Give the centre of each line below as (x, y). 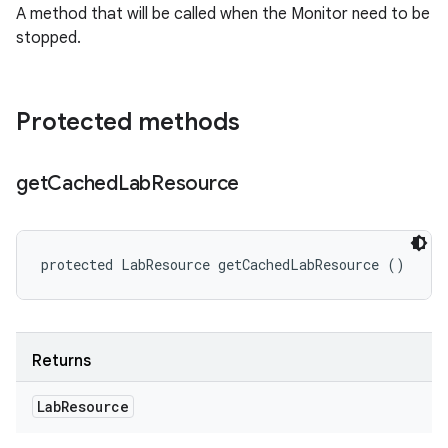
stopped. (48, 38)
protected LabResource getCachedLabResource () (223, 264)
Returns (61, 361)
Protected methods (128, 122)
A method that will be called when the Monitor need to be (223, 14)
